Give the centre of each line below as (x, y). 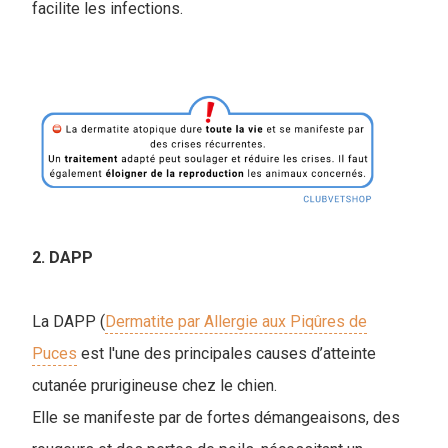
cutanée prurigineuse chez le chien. (154, 385)
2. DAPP (62, 257)
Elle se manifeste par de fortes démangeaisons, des (216, 417)
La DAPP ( (68, 321)
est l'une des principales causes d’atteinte (226, 353)
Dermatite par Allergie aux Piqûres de (236, 321)
